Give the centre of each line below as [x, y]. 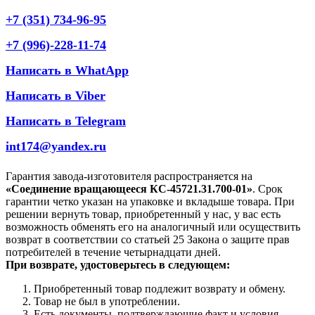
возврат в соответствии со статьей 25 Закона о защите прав [148, 239]
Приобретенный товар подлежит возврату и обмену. [160, 288]
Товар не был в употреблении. [107, 301]
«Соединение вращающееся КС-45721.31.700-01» [129, 188]
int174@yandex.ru [56, 146]
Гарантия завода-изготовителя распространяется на [129, 176]
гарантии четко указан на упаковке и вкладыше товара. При [150, 201]
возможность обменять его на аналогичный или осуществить [153, 226]
